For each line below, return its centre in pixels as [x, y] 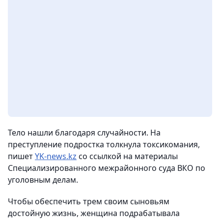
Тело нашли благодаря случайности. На [84, 133]
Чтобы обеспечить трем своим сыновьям [89, 201]
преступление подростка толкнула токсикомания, [104, 144]
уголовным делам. [43, 180]
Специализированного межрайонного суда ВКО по [107, 168]
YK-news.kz [56, 156]
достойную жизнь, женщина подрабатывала [94, 213]
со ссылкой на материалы [127, 156]
